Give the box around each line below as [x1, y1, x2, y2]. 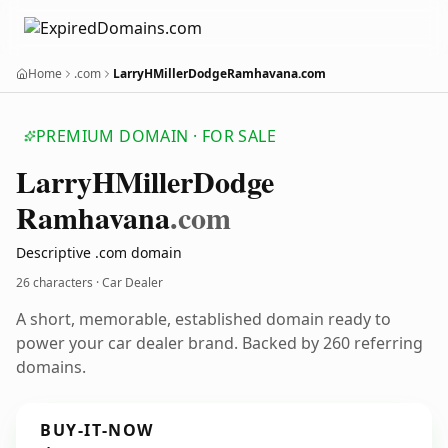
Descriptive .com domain [16, 243, 182, 262]
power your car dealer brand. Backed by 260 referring [16, 332, 423, 354]
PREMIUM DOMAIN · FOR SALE [36, 125, 276, 147]
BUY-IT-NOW [40, 419, 154, 441]
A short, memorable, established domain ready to [16, 308, 391, 330]
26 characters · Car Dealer [16, 274, 163, 291]
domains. [16, 356, 86, 378]
